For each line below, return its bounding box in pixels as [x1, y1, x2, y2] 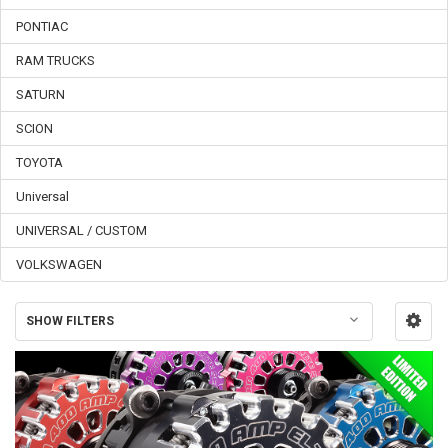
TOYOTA [16, 155, 63, 171]
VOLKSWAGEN [16, 257, 102, 273]
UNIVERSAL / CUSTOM [16, 223, 147, 239]
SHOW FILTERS [25, 314, 114, 329]
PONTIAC [16, 19, 68, 35]
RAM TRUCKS [16, 53, 95, 69]
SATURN [16, 87, 65, 103]
